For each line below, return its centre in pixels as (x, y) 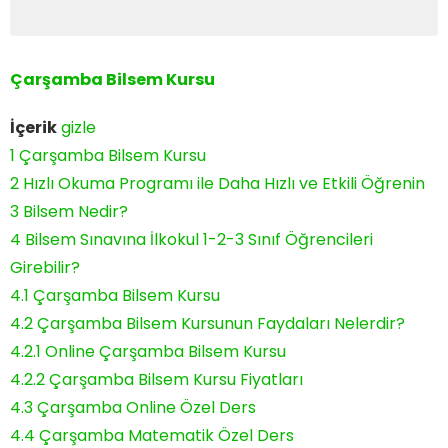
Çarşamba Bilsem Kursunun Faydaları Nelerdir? (221, 323)
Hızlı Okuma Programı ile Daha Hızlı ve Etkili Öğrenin (224, 183)
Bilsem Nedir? (75, 211)
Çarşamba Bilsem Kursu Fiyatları (176, 379)
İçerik (33, 127)
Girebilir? (45, 267)
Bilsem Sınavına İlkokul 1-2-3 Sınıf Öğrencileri (199, 239)
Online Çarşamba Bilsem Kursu (165, 351)
